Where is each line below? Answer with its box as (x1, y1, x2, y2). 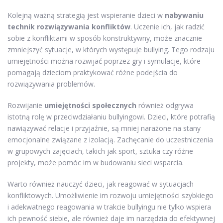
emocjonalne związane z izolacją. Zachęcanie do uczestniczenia (7, 134, 213, 144)
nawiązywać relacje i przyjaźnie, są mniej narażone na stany (7, 123, 201, 133)
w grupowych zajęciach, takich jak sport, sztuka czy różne (7, 146, 193, 156)
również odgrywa (136, 100, 194, 110)
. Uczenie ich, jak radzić (130, 21, 205, 31)
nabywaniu (165, 10, 204, 20)
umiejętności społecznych (44, 100, 136, 110)
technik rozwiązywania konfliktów (7, 21, 130, 31)
